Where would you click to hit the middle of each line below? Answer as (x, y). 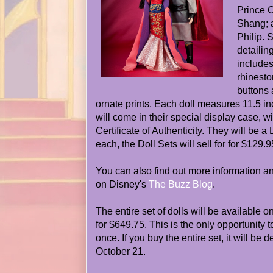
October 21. (121, 251)
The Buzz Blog (181, 184)
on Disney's (122, 184)
